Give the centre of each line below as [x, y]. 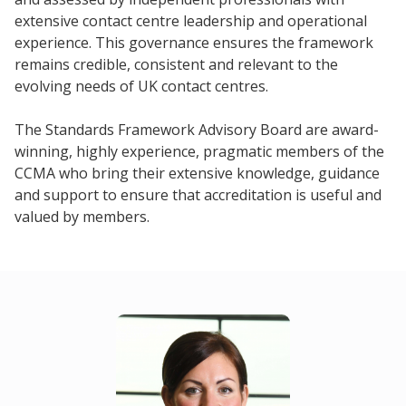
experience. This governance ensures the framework [194, 42]
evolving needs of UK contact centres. [141, 86]
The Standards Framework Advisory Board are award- [197, 129]
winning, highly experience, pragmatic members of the [199, 151]
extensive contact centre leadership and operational [191, 20]
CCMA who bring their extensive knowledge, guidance [197, 173]
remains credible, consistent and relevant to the [176, 64]
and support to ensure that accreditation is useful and [198, 194]
